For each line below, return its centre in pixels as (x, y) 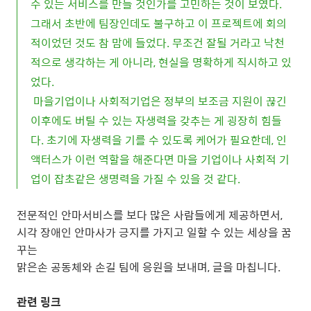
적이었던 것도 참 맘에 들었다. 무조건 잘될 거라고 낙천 (158, 42)
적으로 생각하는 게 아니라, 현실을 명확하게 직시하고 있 (161, 62)
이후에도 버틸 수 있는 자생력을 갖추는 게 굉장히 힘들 (156, 120)
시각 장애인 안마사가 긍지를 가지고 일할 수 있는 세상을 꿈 (154, 232)
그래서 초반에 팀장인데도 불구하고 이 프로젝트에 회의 (159, 23)
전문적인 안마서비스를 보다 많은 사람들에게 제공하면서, (150, 215)
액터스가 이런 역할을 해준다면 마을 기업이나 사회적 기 (160, 159)
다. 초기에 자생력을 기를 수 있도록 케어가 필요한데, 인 (159, 140)
